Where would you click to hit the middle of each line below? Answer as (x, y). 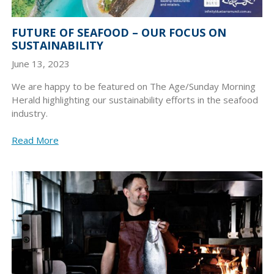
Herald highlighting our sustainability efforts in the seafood (135, 99)
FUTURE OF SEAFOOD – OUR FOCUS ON (119, 33)
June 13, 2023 (40, 63)
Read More (35, 140)
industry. (29, 113)
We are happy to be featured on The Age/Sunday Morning (133, 86)
